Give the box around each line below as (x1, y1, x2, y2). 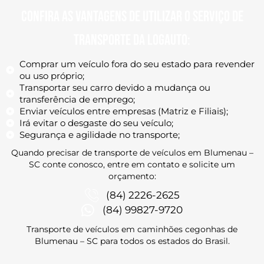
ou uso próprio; (19, 70, 84, 81)
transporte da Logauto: (74, 31, 190, 49)
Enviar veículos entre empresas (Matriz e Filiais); (19, 105, 228, 117)
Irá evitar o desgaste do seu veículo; (19, 117, 173, 128)
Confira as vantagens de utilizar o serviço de (21, 7, 243, 26)
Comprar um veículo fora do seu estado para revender (19, 58, 255, 70)
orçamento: (108, 170, 156, 181)
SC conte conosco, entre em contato (29, 159, 182, 170)
